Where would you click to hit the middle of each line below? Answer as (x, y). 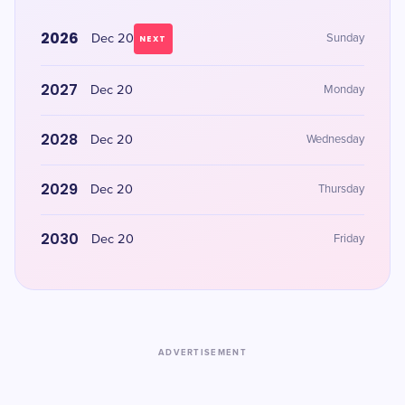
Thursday (341, 189)
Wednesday (335, 140)
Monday (344, 90)
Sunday (345, 38)
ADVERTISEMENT (202, 353)
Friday (349, 239)
